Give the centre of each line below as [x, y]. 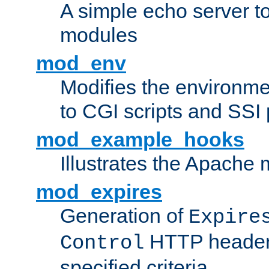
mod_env [81, 63]
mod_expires [99, 192]
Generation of [124, 216]
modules [99, 35]
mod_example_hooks [140, 140]
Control [102, 243]
